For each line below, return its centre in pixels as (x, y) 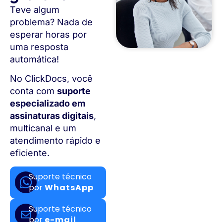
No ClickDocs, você (51, 79)
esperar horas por (48, 34)
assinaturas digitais (52, 116)
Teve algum (35, 9)
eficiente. (30, 153)
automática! (34, 59)
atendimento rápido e (55, 141)
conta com (33, 91)
